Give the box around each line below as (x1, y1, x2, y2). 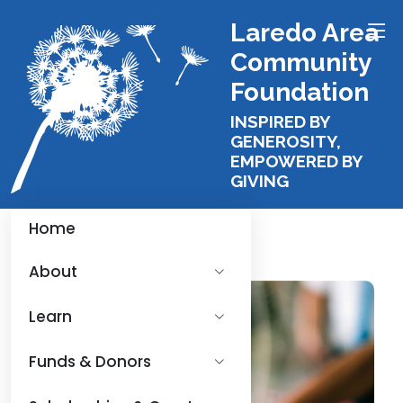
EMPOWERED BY (230, 151, 362, 171)
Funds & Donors (29, 350, 151, 372)
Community (230, 48, 371, 77)
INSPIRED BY (230, 112, 329, 131)
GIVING (230, 171, 289, 191)
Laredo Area (230, 18, 379, 48)
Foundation (230, 77, 369, 107)
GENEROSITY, (230, 131, 341, 151)
